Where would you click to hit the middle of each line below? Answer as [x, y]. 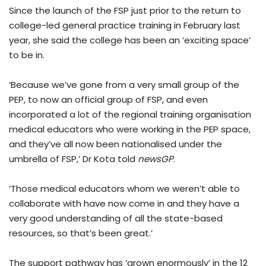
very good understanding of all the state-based [116, 218]
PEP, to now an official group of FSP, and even [108, 100]
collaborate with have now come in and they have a [124, 204]
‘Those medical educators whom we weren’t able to [124, 189]
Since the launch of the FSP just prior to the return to [125, 11]
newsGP [156, 159]
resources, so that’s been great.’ [81, 233]
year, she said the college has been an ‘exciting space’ [130, 40]
